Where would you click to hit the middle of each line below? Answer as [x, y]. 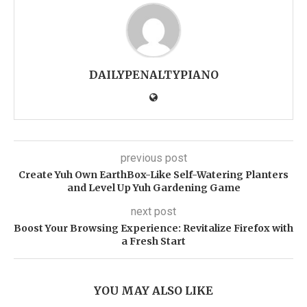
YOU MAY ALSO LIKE [153, 290]
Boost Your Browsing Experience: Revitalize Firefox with [153, 228]
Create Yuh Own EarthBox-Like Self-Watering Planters [153, 174]
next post [153, 211]
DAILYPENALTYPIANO [153, 74]
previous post [153, 158]
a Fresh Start [153, 241]
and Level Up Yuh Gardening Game [153, 187]
